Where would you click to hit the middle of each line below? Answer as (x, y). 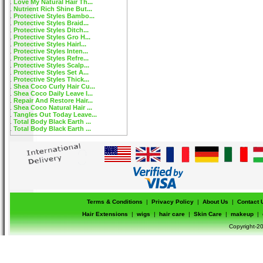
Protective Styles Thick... (51, 79)
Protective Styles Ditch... (51, 30)
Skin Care (208, 214)
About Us (215, 202)
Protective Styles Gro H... (52, 37)
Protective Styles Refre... (51, 58)
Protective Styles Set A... (51, 72)
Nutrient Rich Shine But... (53, 9)
